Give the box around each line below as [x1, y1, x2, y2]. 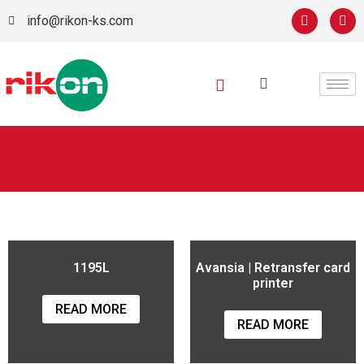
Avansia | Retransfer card [196, 259, 350, 275]
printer [253, 275, 293, 291]
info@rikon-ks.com [26, 13, 133, 28]
